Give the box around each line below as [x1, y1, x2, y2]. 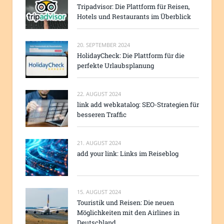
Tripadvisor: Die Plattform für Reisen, [77, 1, 190, 11]
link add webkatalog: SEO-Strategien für [77, 100, 199, 109]
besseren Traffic [77, 110, 126, 119]
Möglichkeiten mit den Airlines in [77, 208, 179, 217]
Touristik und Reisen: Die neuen [77, 198, 174, 207]
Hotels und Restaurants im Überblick [77, 11, 191, 21]
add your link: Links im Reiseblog [77, 149, 178, 158]
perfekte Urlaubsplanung [77, 60, 154, 70]
